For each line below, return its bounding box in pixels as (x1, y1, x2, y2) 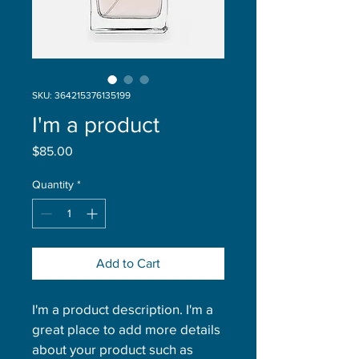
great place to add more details (32, 321, 224, 337)
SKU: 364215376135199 (32, 90, 131, 101)
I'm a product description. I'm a (32, 301, 216, 317)
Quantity (32, 178, 74, 191)
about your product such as (32, 341, 196, 357)
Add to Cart (96, 256, 160, 270)
